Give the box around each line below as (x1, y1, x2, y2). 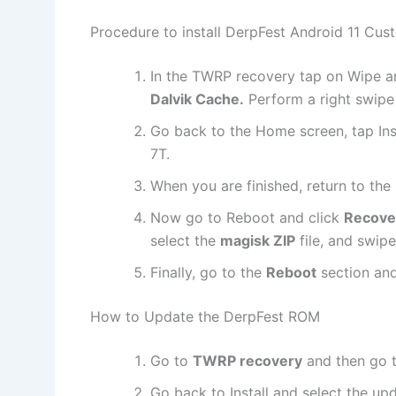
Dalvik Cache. (150, 90, 244, 109)
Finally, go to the (150, 263, 266, 282)
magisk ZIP (220, 232, 295, 250)
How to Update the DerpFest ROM (90, 308, 320, 326)
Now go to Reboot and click (150, 209, 344, 227)
